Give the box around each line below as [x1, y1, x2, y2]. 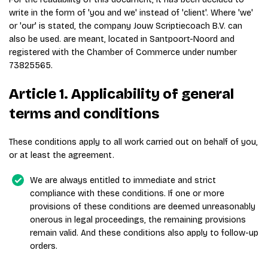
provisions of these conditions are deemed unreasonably [30, 202, 255, 212]
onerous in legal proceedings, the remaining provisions [30, 215, 246, 225]
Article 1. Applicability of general [9, 86, 234, 102]
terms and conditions [9, 105, 162, 122]
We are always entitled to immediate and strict [30, 175, 216, 185]
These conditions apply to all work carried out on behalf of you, [9, 137, 258, 147]
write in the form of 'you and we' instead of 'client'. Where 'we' [9, 8, 253, 18]
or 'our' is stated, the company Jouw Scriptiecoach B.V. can [9, 21, 242, 31]
